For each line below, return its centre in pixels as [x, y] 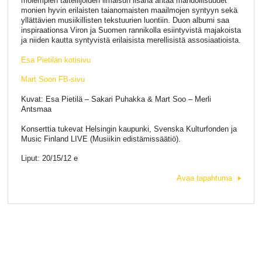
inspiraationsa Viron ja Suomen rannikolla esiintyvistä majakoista [131, 30]
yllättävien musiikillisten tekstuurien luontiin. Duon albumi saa [125, 20]
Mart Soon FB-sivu [53, 80]
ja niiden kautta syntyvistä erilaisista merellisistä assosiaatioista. [131, 40]
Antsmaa [36, 109]
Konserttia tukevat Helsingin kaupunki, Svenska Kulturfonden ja [129, 129]
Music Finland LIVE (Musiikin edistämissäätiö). [101, 139]
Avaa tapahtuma [205, 178]
